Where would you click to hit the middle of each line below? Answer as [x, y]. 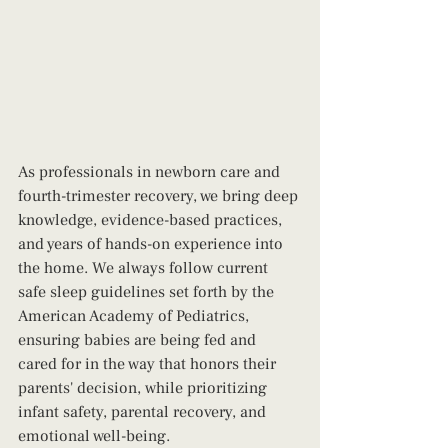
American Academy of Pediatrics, [135, 316]
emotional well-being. [94, 436]
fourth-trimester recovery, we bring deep [160, 196]
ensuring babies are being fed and [139, 340]
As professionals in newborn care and [151, 172]
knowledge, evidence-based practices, [152, 220]
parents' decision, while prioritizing [144, 388]
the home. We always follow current [145, 268]
